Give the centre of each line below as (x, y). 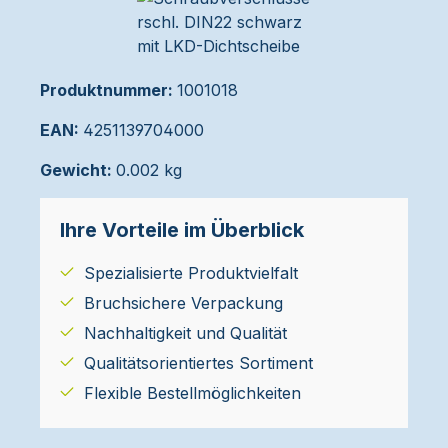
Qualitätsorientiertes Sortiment (198, 363)
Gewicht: (78, 170)
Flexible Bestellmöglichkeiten (192, 393)
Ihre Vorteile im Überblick (182, 230)
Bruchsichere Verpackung (183, 303)
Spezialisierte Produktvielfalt (191, 273)
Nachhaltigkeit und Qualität (185, 333)
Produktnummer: (108, 90)
